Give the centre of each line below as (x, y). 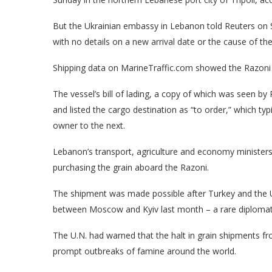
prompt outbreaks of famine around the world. (144, 251)
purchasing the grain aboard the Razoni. (131, 167)
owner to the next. (89, 125)
